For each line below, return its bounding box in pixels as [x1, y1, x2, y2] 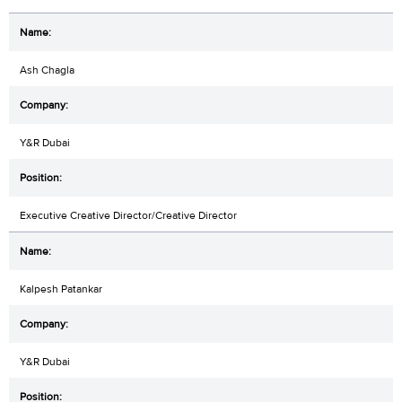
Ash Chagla [20, 63, 74, 78]
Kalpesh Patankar [20, 282, 102, 297]
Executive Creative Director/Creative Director [20, 208, 237, 223]
